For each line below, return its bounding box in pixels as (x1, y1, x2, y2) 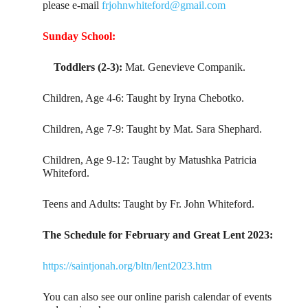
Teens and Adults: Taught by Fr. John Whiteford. (43, 198, 255, 210)
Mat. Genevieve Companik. (125, 61, 246, 74)
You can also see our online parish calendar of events (43, 291, 272, 303)
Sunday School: (43, 30, 116, 43)
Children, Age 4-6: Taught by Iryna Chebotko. (43, 92, 245, 104)
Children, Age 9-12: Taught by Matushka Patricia (43, 154, 257, 166)
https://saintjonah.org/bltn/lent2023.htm (43, 260, 212, 272)
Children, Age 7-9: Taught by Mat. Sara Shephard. (43, 123, 263, 135)
